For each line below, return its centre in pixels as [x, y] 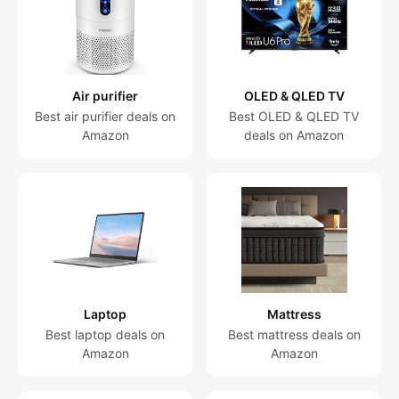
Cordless [40, 171]
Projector [41, 141]
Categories [46, 234]
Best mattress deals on [294, 334]
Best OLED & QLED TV [294, 116]
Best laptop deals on [105, 334]
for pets [37, 111]
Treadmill [41, 65]
